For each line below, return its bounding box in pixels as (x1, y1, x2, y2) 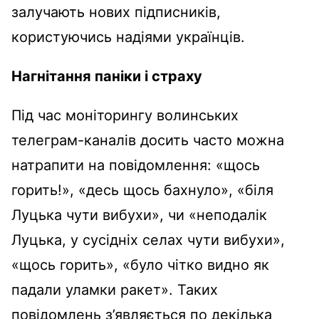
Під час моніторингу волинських (11, 107, 239, 124)
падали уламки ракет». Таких (11, 281, 218, 298)
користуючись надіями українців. (11, 28, 245, 46)
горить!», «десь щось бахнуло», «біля (11, 182, 273, 199)
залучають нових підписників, (11, 4, 221, 21)
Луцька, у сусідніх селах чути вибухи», (11, 231, 285, 249)
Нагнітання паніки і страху (11, 68, 202, 85)
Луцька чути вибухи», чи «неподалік (11, 206, 267, 224)
